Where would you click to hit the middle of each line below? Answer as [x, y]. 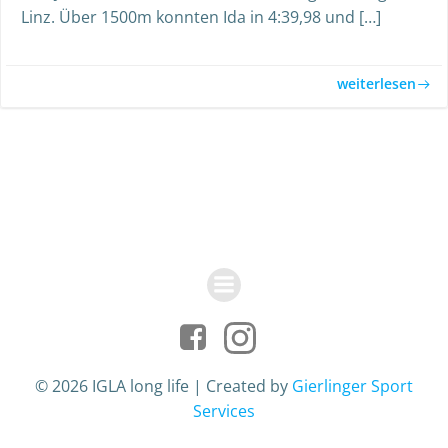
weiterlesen [376, 83]
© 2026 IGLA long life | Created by [163, 386]
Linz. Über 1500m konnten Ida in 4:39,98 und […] [201, 17]
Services [224, 411]
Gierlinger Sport [352, 386]
